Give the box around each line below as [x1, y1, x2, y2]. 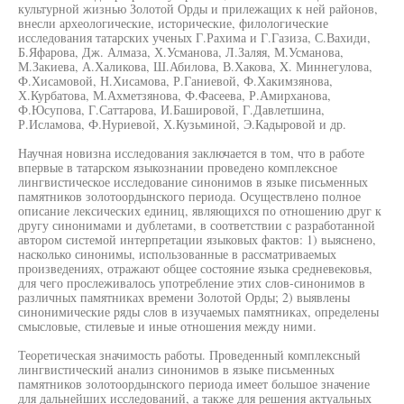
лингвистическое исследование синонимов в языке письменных [18, 173, 368, 190]
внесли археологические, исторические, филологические [18, 14, 328, 32]
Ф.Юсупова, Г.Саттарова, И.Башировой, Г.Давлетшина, [18, 101, 325, 118]
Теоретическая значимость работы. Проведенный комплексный [18, 346, 361, 363]
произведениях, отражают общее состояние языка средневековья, [18, 260, 372, 277]
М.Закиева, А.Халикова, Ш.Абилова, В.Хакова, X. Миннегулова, [18, 58, 372, 75]
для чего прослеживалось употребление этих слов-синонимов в [18, 274, 365, 291]
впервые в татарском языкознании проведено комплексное [18, 159, 337, 176]
